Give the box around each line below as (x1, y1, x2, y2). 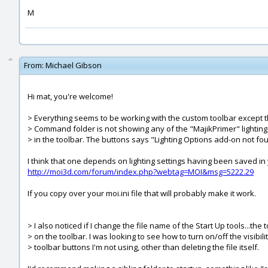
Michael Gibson (45, 60, 102, 71)
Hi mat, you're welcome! (28, 91, 113, 102)
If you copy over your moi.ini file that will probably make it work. (28, 188, 256, 199)
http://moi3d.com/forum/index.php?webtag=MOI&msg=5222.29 (28, 166, 254, 177)
